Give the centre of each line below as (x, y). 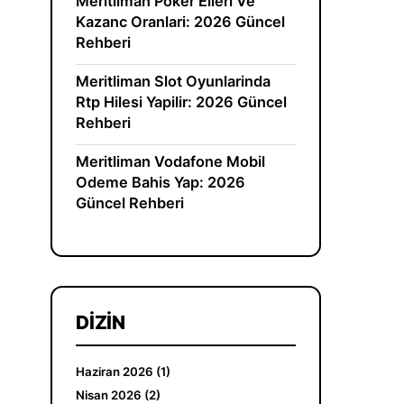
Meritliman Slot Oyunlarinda (174, 82)
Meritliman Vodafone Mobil (171, 162)
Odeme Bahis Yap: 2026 (161, 183)
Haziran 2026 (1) (124, 371)
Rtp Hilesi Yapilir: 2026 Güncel (182, 102)
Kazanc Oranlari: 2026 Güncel (181, 21)
